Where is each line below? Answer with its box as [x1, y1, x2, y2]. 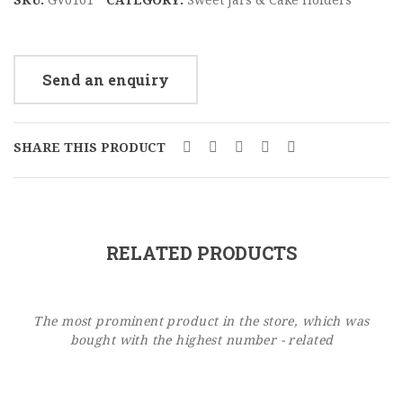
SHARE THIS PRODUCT [13, 139, 166, 155]
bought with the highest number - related [69, 332, 334, 347]
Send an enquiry [42, 69, 169, 89]
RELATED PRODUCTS [106, 240, 297, 264]
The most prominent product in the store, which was [33, 313, 370, 328]
